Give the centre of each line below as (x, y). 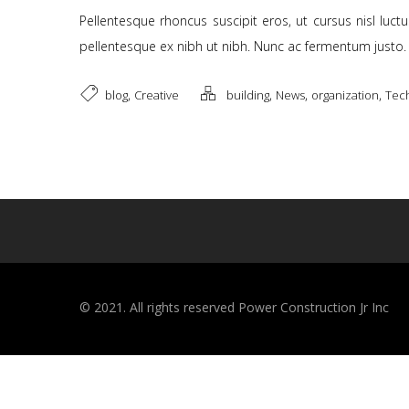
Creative (157, 95)
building (248, 95)
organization (345, 95)
